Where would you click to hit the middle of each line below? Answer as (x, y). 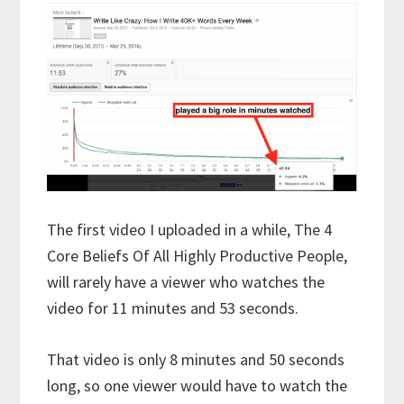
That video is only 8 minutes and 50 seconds (196, 359)
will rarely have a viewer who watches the (186, 281)
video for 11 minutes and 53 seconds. (173, 308)
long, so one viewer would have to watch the (197, 385)
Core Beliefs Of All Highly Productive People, (197, 255)
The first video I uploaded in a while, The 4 (190, 229)
